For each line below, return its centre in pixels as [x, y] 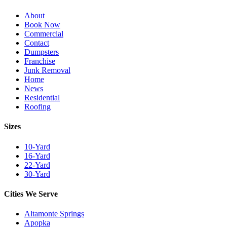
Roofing [37, 107]
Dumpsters [42, 52]
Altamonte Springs [54, 214]
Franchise [40, 61]
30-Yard [37, 174]
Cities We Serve [31, 194]
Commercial [44, 34]
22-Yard [37, 165]
